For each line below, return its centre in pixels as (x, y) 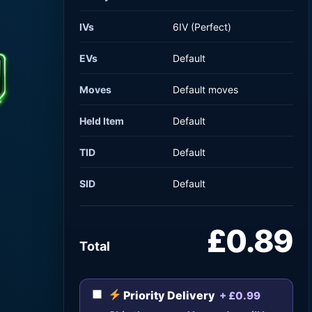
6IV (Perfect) (202, 26)
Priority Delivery (169, 295)
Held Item (102, 120)
